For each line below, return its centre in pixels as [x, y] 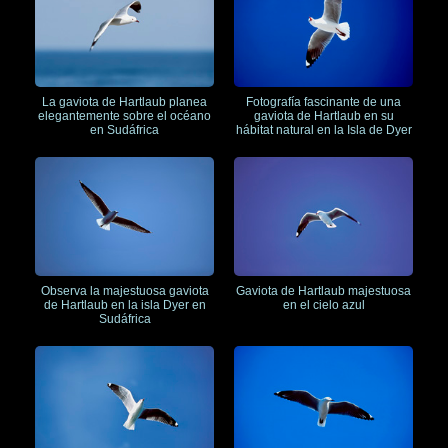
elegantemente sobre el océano [124, 115]
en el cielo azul [323, 305]
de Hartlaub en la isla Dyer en [124, 305]
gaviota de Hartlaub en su [323, 115]
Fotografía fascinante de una [323, 101]
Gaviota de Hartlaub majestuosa [323, 291]
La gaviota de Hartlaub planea [124, 101]
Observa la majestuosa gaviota [124, 291]
